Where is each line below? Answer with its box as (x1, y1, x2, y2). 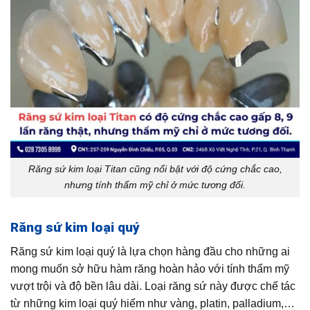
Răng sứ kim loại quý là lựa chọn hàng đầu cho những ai (10, 245, 290, 257)
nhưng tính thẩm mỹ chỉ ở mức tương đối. (64, 179, 246, 191)
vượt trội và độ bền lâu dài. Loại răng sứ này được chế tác (10, 280, 295, 292)
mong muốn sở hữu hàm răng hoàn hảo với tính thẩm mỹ (10, 262, 289, 275)
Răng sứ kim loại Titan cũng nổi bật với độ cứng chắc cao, (28, 163, 282, 175)
